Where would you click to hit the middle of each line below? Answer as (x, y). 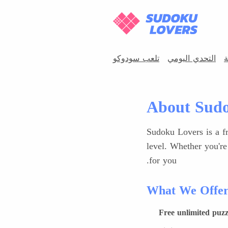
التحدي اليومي (192, 58)
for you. (163, 160)
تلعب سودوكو (136, 58)
